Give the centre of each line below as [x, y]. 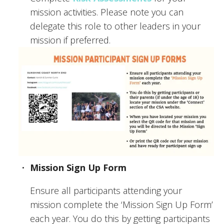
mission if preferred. [70, 40]
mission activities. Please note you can [107, 12]
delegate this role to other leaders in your [115, 26]
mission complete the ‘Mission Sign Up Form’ [121, 205]
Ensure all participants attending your [106, 191]
